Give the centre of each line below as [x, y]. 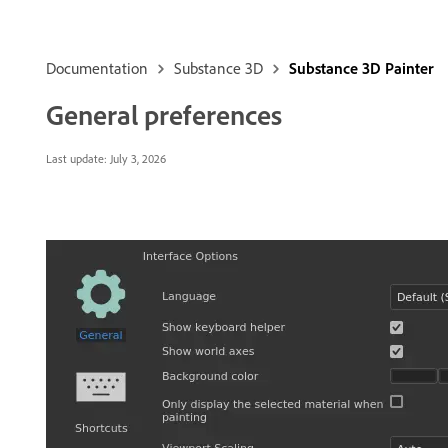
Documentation [97, 68]
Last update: [76, 158]
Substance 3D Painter [361, 68]
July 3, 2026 [136, 158]
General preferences [164, 114]
